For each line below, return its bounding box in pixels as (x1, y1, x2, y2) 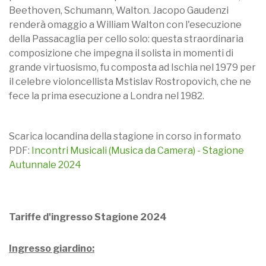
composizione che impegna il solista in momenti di (9, 47, 233, 59)
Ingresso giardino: (9, 242, 94, 254)
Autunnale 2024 (9, 159, 81, 170)
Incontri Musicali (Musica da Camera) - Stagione (31, 144, 244, 156)
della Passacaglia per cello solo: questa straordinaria (9, 33, 243, 45)
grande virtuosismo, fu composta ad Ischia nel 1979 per (9, 61, 256, 73)
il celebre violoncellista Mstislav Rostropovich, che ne (9, 75, 251, 87)
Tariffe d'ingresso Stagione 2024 (9, 211, 167, 223)
